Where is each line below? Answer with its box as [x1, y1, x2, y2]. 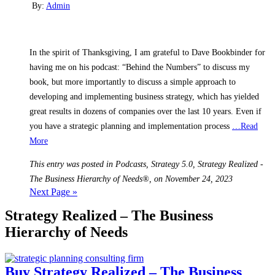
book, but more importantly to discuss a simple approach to [29, 77, 236, 87]
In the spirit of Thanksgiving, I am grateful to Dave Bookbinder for [29, 48, 265, 58]
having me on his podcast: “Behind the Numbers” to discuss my [29, 63, 250, 72]
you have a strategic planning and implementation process [29, 122, 232, 131]
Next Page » [29, 187, 77, 198]
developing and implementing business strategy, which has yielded [29, 92, 259, 102]
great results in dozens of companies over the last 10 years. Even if [29, 107, 261, 117]
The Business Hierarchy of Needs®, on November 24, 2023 [29, 174, 233, 184]
